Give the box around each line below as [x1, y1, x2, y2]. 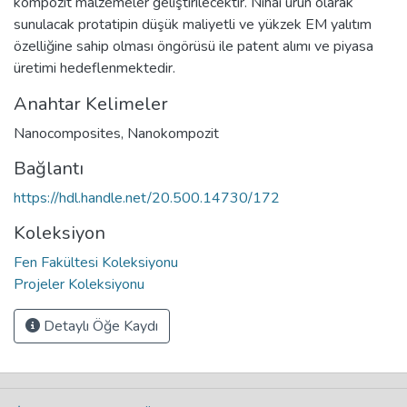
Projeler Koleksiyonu [14, 273, 144, 294]
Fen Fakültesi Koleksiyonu [14, 252, 178, 273]
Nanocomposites [14, 123, 121, 144]
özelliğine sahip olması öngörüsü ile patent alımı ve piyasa [14, 35, 373, 56]
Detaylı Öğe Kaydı [40, 315, 158, 336]
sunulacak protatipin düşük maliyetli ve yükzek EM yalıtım [14, 14, 372, 35]
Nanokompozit [127, 123, 219, 144]
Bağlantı [14, 155, 84, 181]
